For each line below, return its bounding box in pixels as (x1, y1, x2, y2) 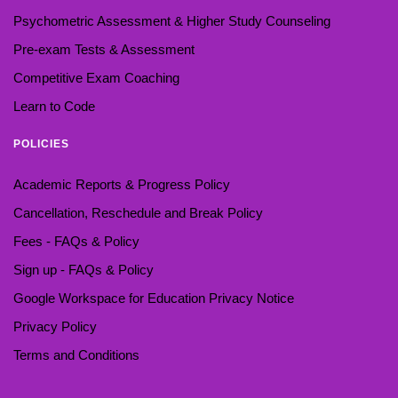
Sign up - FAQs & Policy (13, 261, 154, 277)
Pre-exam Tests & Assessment (13, 41, 195, 57)
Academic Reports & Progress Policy (13, 176, 230, 192)
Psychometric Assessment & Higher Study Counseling (13, 12, 330, 28)
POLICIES (13, 137, 69, 150)
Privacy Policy (13, 318, 97, 334)
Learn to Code (13, 98, 95, 114)
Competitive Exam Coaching (13, 69, 179, 85)
